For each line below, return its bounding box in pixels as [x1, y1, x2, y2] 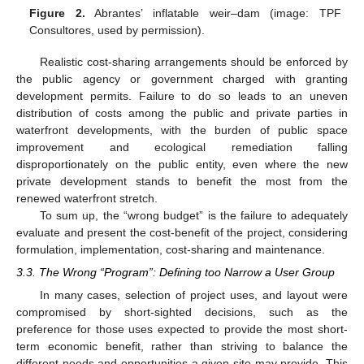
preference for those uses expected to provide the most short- [16, 322, 348, 336]
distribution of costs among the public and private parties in [16, 106, 348, 119]
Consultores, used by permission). [29, 24, 206, 37]
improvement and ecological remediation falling [16, 140, 348, 154]
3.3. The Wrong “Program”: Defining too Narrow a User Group [16, 265, 335, 279]
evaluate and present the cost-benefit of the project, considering [16, 225, 348, 239]
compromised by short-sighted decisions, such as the [16, 305, 348, 318]
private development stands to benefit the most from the [16, 174, 348, 188]
